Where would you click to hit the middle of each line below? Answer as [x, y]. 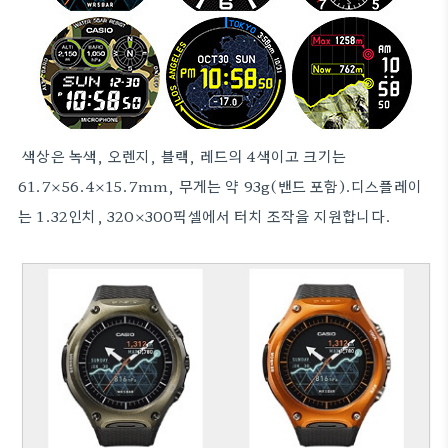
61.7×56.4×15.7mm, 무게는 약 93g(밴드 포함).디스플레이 [220, 185]
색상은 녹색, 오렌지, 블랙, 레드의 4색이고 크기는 [182, 155]
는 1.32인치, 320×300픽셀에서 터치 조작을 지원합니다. [207, 215]
